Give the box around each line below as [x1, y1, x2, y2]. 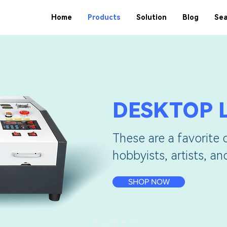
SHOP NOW [128, 177, 170, 186]
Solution [136, 13, 167, 21]
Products [87, 13, 121, 21]
